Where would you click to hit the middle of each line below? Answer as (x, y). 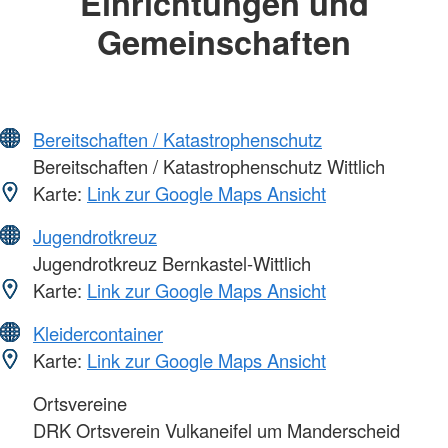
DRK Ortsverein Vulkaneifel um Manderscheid (214, 429)
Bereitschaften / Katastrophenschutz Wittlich (206, 165)
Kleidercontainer (98, 332)
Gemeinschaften (224, 42)
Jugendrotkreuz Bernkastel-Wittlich (169, 262)
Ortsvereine (77, 402)
